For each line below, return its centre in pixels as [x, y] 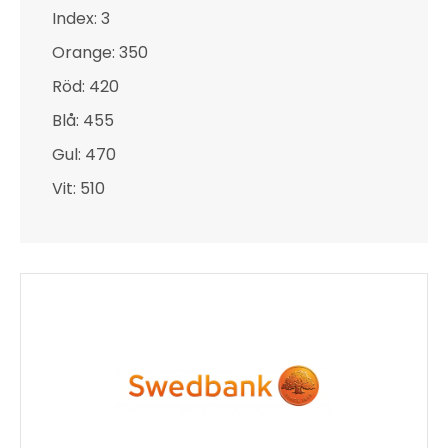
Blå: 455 [83, 120]
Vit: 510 [78, 188]
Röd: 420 [85, 86]
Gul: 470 [84, 154]
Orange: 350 [100, 52]
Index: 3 [81, 18]
